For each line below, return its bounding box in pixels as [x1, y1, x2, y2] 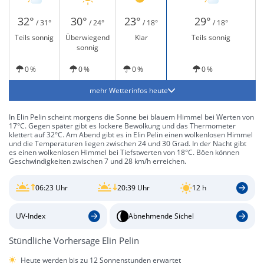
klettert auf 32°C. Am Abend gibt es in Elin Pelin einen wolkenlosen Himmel [9, 130, 253, 140]
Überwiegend [65, 32, 110, 42]
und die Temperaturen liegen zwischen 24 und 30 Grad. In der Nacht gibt [9, 138, 246, 148]
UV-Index [16, 211, 45, 222]
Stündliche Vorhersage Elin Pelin [9, 234, 139, 246]
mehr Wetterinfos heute [90, 85, 168, 95]
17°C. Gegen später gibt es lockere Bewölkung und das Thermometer [9, 121, 236, 131]
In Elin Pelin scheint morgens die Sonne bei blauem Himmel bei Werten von [9, 112, 254, 122]
